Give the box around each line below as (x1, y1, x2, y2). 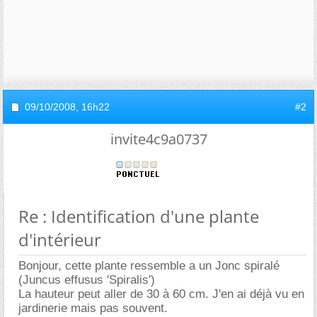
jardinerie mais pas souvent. (18, 301, 168, 315)
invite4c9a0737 (110, 129, 207, 149)
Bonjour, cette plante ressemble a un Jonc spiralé (18, 259, 279, 272)
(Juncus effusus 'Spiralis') (18, 273, 155, 287)
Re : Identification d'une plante (18, 204, 259, 228)
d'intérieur (18, 228, 101, 251)
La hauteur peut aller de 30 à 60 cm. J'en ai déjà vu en (18, 287, 304, 301)
